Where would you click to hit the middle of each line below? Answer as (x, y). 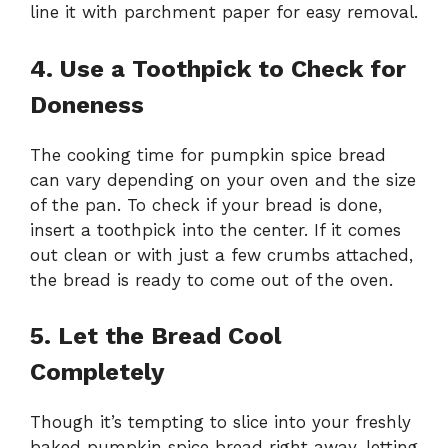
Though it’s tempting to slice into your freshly (220, 422)
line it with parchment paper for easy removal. (224, 12)
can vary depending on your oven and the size (223, 179)
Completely (97, 372)
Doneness (87, 104)
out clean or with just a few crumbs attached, (221, 254)
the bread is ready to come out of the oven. (211, 279)
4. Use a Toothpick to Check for (218, 68)
